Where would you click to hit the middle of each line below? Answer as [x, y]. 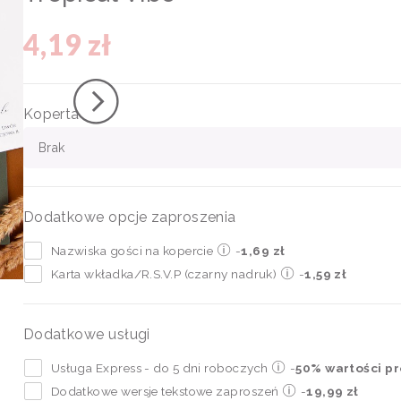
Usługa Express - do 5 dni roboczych [159, 367]
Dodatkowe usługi [86, 334]
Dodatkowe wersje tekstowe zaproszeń [165, 391]
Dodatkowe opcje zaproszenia [129, 217]
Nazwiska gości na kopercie [132, 250]
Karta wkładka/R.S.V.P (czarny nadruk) [164, 273]
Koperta [51, 114]
